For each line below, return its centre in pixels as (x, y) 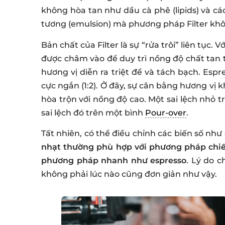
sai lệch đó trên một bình (93, 113)
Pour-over (166, 113)
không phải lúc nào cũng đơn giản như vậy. (129, 174)
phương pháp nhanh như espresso (114, 161)
